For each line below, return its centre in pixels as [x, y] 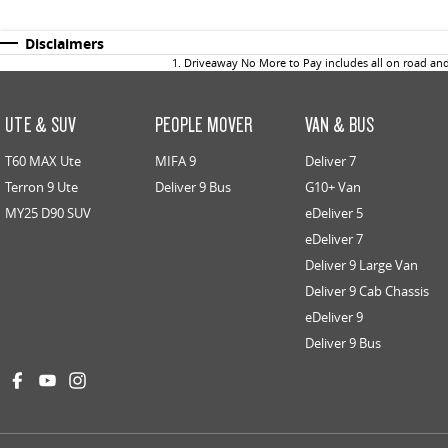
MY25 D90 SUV [48, 213]
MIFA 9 [175, 161]
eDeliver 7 [333, 239]
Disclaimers [64, 44]
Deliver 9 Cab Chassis [366, 291]
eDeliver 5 [333, 213]
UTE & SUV [41, 124]
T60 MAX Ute [43, 161]
